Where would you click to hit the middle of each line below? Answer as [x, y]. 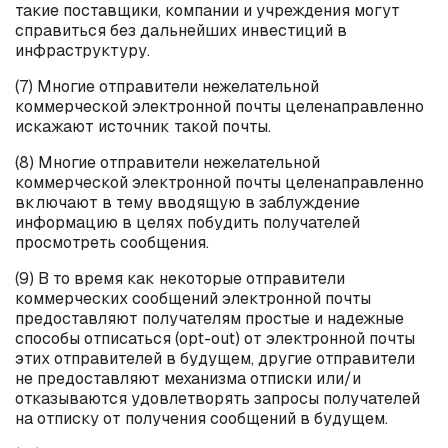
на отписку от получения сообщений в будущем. [201, 418]
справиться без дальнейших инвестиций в [181, 30]
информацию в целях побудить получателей [187, 222]
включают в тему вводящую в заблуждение [187, 202]
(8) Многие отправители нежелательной [167, 162]
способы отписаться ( [97, 338]
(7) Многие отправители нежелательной [167, 86]
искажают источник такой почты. [143, 126]
